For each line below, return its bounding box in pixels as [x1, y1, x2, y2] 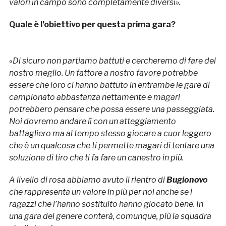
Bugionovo [166, 175, 208, 185]
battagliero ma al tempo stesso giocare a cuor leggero [9, 128, 211, 138]
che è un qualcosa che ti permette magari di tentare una [9, 140, 214, 150]
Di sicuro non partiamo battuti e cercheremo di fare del [12, 55, 216, 66]
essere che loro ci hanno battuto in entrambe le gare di [9, 80, 210, 90]
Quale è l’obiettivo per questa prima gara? [9, 19, 176, 29]
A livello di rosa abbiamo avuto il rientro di [9, 175, 166, 185]
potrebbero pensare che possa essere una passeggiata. [9, 104, 214, 114]
